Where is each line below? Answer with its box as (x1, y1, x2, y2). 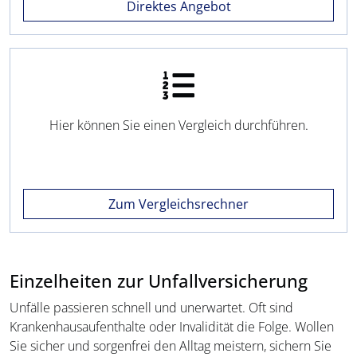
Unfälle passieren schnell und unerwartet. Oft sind (10, 299, 293, 317)
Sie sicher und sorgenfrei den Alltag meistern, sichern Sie (10, 337, 331, 355)
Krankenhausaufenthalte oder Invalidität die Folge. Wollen (10, 318, 334, 336)
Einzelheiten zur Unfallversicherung (10, 269, 308, 293)
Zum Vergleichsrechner (108, 195, 249, 214)
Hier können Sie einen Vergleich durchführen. (49, 116, 308, 135)
